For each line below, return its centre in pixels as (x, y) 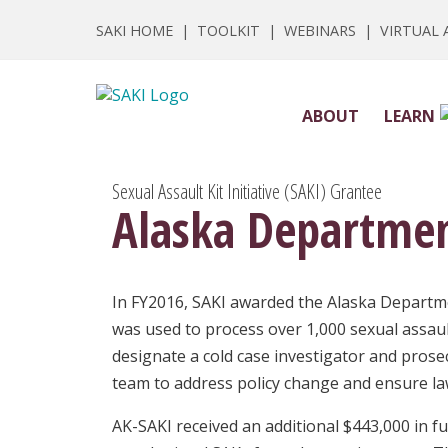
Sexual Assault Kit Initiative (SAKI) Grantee (247, 190)
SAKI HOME (134, 31)
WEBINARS (320, 31)
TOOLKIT (228, 31)
